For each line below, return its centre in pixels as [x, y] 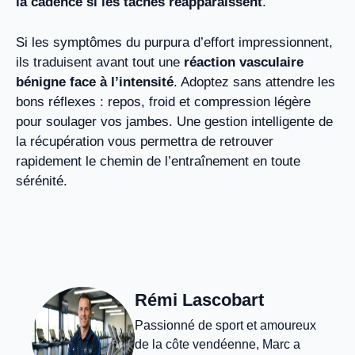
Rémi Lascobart [199, 300]
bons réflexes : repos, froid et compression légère [163, 101]
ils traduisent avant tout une [100, 62]
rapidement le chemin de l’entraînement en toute [158, 161]
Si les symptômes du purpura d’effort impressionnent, [174, 42]
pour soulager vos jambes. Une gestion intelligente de [174, 121]
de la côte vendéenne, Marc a [218, 345]
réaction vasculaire [244, 62]
